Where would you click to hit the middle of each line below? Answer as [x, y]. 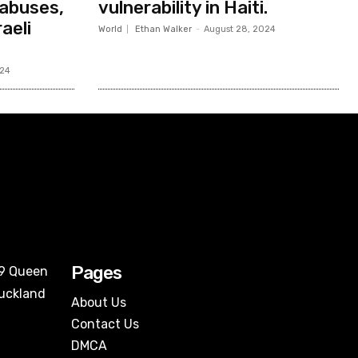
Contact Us [105, 324]
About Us [99, 302]
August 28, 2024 [239, 29]
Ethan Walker [163, 29]
